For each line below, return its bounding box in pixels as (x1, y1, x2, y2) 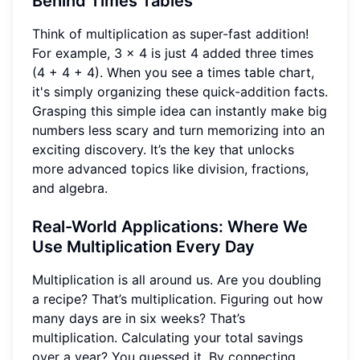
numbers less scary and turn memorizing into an (32, 121, 325, 138)
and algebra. (32, 179, 108, 196)
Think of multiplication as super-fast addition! (32, 25, 309, 42)
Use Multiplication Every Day (32, 236, 255, 256)
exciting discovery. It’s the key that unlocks (32, 141, 294, 157)
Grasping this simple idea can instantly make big (32, 102, 327, 119)
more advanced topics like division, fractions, (32, 160, 309, 177)
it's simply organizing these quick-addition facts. (32, 83, 328, 100)
